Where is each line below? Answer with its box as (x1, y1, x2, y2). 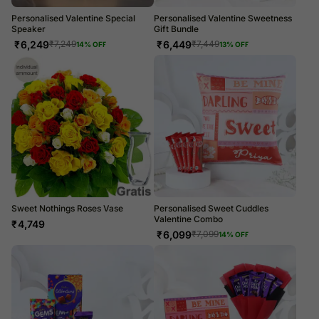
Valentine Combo (154, 213, 223, 224)
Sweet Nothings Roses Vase (11, 202, 123, 214)
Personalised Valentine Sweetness (154, 12, 292, 23)
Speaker (11, 23, 46, 34)
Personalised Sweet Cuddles (154, 202, 268, 214)
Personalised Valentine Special (11, 12, 135, 23)
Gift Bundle (154, 23, 199, 34)
